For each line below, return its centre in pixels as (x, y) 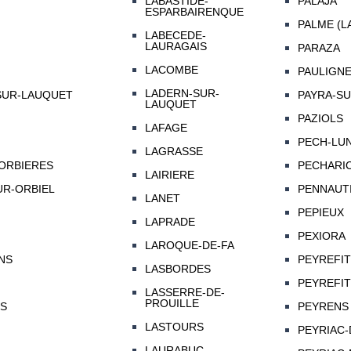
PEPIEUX (320, 213)
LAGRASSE (174, 152)
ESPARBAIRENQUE (194, 12)
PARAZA (318, 48)
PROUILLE (172, 304)
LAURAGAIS (175, 47)
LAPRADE (170, 222)
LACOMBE (171, 70)
